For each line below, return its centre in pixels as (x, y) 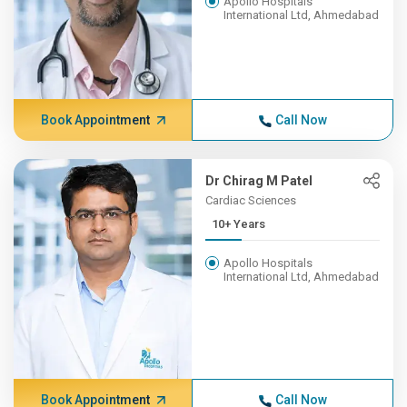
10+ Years (239, 224)
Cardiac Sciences (251, 200)
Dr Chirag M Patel (259, 181)
